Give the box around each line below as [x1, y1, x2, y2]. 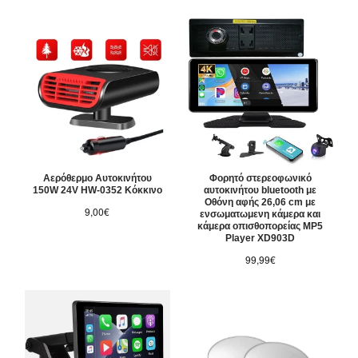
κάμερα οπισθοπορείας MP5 [197, 221, 324, 233]
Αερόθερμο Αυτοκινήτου [42, 173, 152, 185]
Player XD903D [225, 233, 296, 245]
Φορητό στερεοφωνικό [209, 173, 312, 185]
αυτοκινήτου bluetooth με [204, 185, 317, 197]
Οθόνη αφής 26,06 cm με [205, 197, 316, 209]
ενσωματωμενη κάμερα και [200, 209, 321, 221]
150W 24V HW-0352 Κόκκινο [32, 185, 162, 197]
